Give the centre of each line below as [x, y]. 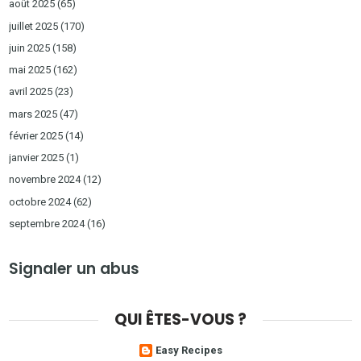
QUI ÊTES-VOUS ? [180, 319]
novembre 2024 [45, 180]
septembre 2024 [47, 223]
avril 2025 [31, 92]
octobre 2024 [40, 201]
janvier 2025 [37, 158]
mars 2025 [33, 114]
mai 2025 [30, 70]
